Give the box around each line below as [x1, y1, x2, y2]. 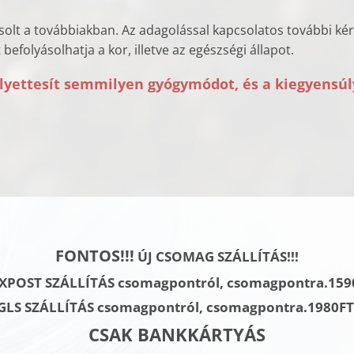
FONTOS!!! [55, 244, 134, 267]
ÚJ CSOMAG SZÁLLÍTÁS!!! [134, 247, 299, 266]
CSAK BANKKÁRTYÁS [88, 323, 265, 347]
